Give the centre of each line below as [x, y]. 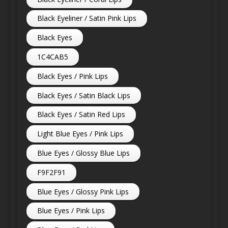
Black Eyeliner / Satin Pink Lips [87, 18]
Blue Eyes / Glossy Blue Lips [84, 153]
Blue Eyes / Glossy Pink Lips [83, 191]
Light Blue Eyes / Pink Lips [80, 134]
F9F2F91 [52, 172]
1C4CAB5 [53, 57]
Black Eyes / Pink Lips [73, 76]
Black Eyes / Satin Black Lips [84, 95]
